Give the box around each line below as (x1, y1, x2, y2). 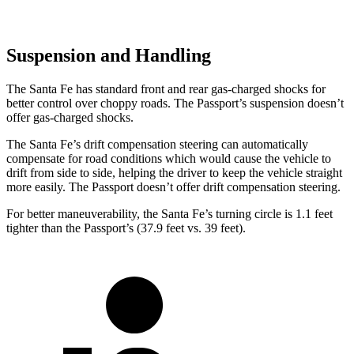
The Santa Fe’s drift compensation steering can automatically (6, 137, 308, 152)
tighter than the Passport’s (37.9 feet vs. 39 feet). (6, 221, 246, 235)
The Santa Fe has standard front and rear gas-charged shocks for (6, 82, 326, 96)
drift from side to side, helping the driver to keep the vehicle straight (6, 166, 342, 180)
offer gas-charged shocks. (6, 111, 134, 125)
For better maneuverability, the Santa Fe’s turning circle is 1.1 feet (6, 207, 333, 221)
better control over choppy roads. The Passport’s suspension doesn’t (6, 96, 344, 111)
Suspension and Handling (6, 45, 211, 66)
